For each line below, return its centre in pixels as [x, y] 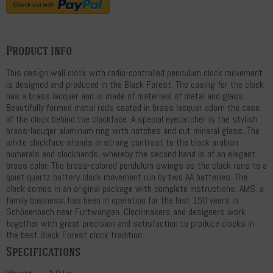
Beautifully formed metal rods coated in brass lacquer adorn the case [133, 107]
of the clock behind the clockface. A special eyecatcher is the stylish [132, 119]
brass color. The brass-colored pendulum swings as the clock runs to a [136, 165]
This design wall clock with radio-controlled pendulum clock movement [134, 73]
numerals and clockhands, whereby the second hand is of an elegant [131, 154]
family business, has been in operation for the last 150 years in [122, 200]
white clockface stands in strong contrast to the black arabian [122, 142]
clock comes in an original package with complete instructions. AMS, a [135, 188]
